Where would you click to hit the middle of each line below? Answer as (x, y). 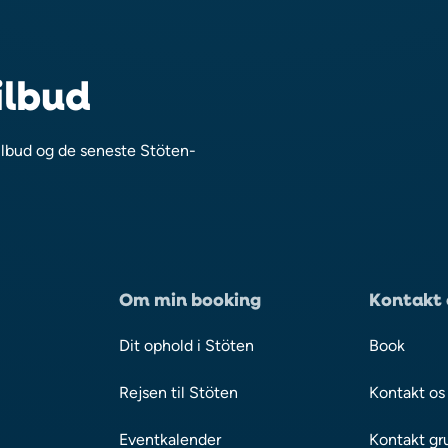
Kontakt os (406, 392)
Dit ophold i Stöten (187, 345)
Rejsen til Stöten (179, 392)
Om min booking (190, 299)
